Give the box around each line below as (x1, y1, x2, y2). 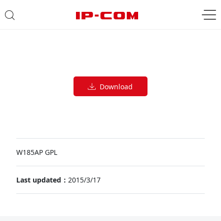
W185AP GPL (16, 147, 57, 157)
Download (96, 82, 133, 91)
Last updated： (16, 175, 68, 184)
